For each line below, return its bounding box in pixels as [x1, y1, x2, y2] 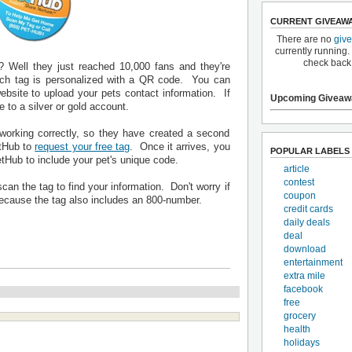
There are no [277, 33, 334, 45]
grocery [283, 310, 316, 321]
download [283, 243, 326, 255]
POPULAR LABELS [269, 146, 350, 156]
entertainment [283, 256, 343, 268]
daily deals [283, 216, 330, 228]
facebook [283, 283, 323, 295]
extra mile [283, 269, 325, 281]
